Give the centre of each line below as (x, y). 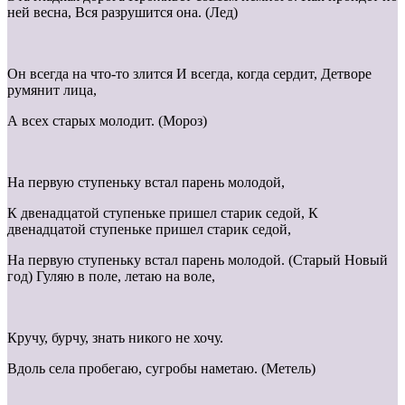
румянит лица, (52, 90)
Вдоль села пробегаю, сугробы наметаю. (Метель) (161, 369)
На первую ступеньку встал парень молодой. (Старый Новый (198, 260)
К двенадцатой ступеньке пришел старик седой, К (163, 213)
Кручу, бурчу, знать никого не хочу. (115, 338)
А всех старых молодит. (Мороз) (107, 121)
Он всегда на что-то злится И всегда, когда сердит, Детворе (189, 74)
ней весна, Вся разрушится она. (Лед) (122, 13)
